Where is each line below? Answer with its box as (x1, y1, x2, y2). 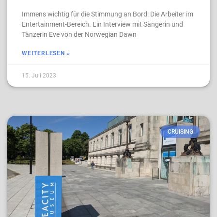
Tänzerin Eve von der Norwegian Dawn (22, 31, 137, 38)
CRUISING (167, 128, 193, 136)
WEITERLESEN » (22, 50, 70, 57)
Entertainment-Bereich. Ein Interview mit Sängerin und (22, 20, 183, 28)
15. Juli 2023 (22, 72, 56, 79)
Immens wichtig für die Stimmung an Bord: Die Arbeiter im (22, 10, 193, 18)
